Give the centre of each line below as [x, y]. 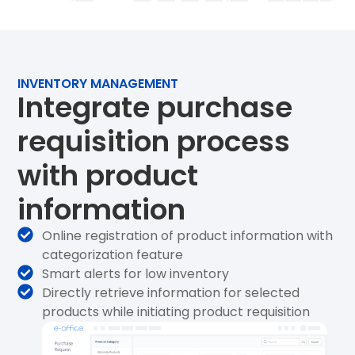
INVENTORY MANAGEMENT [98, 84]
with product [108, 176]
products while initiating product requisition [176, 312]
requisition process [154, 142]
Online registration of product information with [188, 236]
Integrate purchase [155, 108]
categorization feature [113, 255]
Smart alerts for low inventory [136, 274]
